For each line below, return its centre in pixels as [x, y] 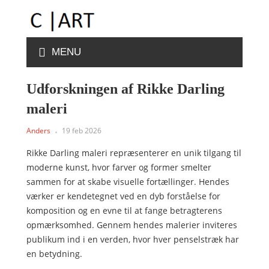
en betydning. [54, 254]
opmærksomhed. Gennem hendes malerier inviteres [132, 225]
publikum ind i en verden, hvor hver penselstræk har [133, 239]
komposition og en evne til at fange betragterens [124, 210]
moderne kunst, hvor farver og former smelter [119, 167]
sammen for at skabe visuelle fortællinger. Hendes [128, 182]
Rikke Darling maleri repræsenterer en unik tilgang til [134, 153]
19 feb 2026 [82, 131]
